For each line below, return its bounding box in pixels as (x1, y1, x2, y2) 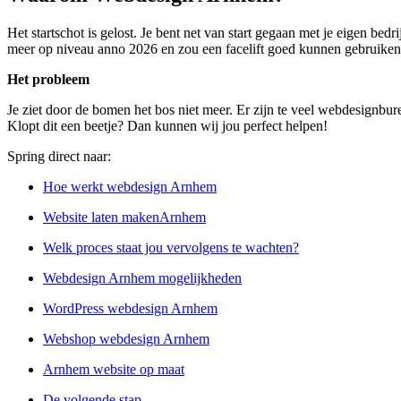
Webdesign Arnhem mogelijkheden (43, 270, 242, 286)
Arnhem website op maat (43, 362, 184, 378)
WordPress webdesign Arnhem (43, 301, 218, 317)
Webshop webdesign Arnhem (43, 331, 209, 347)
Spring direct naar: (7, 149, 111, 165)
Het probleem (7, 72, 90, 88)
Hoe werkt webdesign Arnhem (43, 179, 217, 195)
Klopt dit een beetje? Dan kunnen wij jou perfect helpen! (7, 118, 328, 134)
